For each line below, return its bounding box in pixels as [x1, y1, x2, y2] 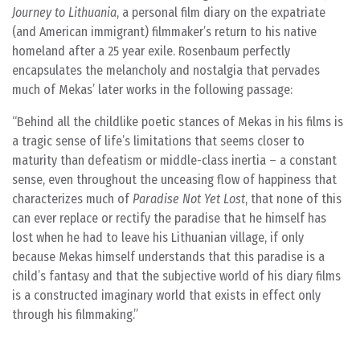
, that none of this [245, 191, 342, 207]
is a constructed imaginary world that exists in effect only [12, 288, 321, 303]
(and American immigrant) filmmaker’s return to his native [12, 24, 317, 39]
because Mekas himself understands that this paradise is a [12, 249, 325, 264]
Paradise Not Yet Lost [133, 191, 245, 207]
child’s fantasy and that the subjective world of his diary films [12, 268, 341, 284]
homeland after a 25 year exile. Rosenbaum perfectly [12, 43, 290, 59]
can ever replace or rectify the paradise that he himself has [12, 211, 326, 226]
